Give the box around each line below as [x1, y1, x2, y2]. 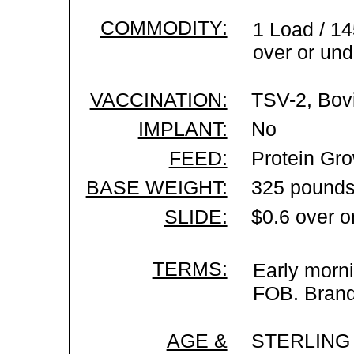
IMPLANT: [137, 118, 228, 140]
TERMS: [152, 258, 228, 280]
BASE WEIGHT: [85, 176, 228, 198]
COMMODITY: [100, 17, 228, 39]
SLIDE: [164, 205, 228, 228]
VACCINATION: [89, 88, 228, 111]
